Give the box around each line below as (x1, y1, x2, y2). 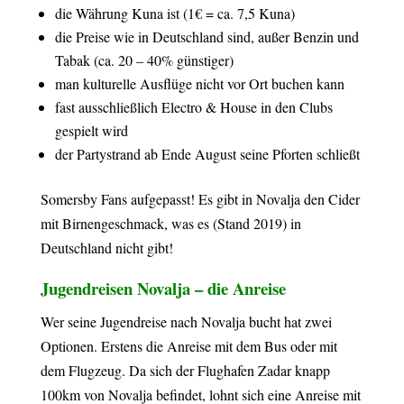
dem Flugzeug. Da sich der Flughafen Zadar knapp (40, 361, 330, 380)
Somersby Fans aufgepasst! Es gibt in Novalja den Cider (40, 189, 360, 208)
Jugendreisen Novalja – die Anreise (40, 276, 286, 300)
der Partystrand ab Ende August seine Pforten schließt (54, 144, 360, 163)
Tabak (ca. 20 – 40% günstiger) (54, 50, 234, 69)
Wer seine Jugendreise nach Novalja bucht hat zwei (40, 312, 332, 331)
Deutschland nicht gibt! (40, 238, 173, 257)
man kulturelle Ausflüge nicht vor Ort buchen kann (54, 74, 344, 93)
